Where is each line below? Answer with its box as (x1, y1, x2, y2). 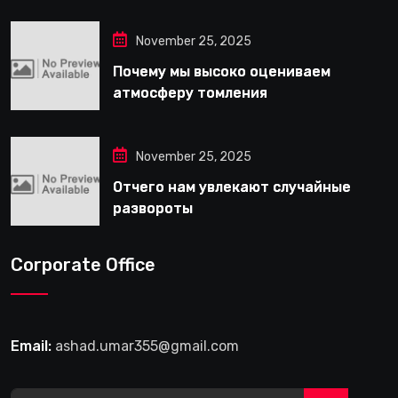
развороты (113, 199, 193, 217)
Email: (11, 337, 52, 354)
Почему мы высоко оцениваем (113, 62, 330, 80)
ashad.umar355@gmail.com (55, 337, 239, 354)
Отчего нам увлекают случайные (113, 178, 351, 195)
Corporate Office (11, 253, 155, 275)
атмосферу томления (113, 84, 267, 101)
